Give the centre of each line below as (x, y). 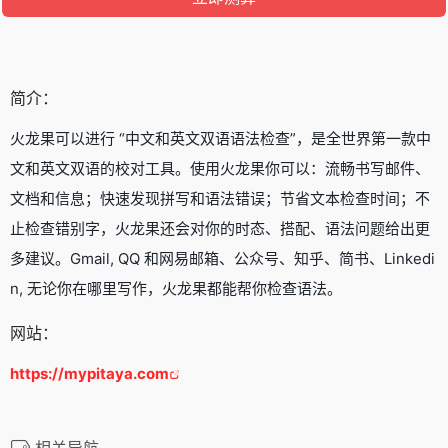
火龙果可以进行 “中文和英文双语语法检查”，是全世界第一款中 (220, 138)
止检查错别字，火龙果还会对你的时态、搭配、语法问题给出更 (220, 228)
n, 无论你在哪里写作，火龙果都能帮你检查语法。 (176, 288)
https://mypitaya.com (89, 373)
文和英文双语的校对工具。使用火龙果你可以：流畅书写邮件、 (220, 168)
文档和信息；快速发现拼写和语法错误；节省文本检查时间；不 (220, 198)
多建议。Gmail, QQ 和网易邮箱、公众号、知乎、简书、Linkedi (222, 258)
